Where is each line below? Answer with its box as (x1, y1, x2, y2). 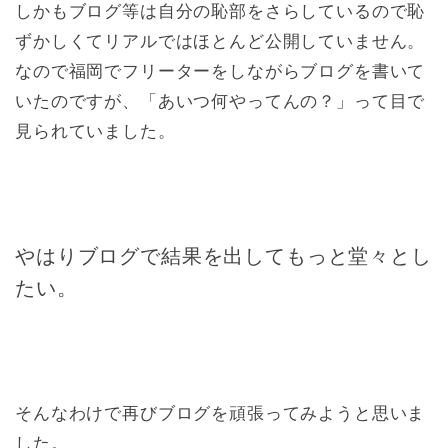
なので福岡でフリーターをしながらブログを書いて (15, 62, 426, 82)
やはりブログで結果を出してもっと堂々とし (15, 245, 432, 268)
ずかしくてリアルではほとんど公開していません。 (15, 32, 426, 52)
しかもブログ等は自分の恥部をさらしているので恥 (15, 2, 426, 22)
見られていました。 (15, 122, 176, 142)
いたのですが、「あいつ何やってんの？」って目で (15, 92, 426, 112)
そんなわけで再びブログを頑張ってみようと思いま (15, 404, 426, 424)
